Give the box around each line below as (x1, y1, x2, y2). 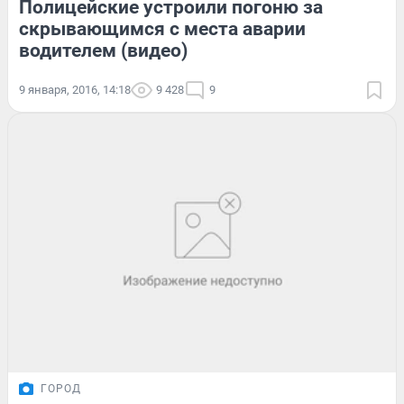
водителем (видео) (19, 40, 188, 62)
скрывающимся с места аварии (19, 18, 306, 41)
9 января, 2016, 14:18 (19, 83, 131, 97)
